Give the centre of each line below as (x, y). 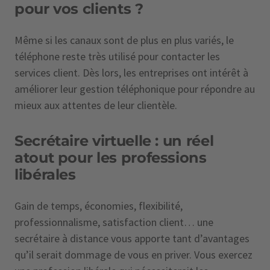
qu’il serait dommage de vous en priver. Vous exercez (133, 255)
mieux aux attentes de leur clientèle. (96, 105)
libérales (45, 174)
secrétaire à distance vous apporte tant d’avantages (132, 238)
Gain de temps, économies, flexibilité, (99, 206)
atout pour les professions (111, 158)
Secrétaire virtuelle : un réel (114, 141)
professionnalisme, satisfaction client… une (114, 222)
